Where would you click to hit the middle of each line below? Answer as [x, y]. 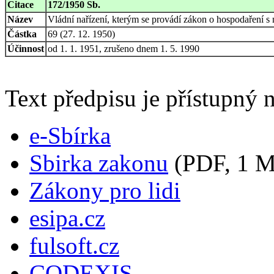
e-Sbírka [70, 135]
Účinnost [26, 48]
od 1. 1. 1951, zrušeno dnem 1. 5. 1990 [124, 48]
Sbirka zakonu [99, 163]
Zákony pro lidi [105, 190]
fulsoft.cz [74, 245]
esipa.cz [67, 218]
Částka [22, 34]
